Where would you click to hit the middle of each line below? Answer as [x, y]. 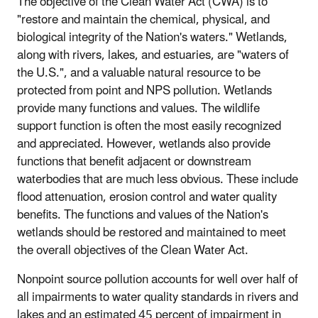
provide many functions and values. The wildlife [138, 108]
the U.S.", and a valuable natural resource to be [139, 73]
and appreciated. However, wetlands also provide [144, 144]
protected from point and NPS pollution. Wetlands [144, 91]
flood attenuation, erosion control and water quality [147, 197]
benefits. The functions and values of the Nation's [143, 215]
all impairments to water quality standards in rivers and [158, 297]
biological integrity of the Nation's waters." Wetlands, [152, 37]
